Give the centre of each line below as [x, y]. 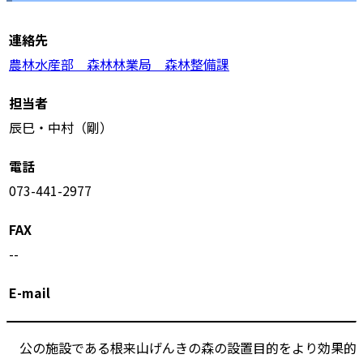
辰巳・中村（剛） [61, 127]
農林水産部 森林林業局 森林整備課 [119, 64]
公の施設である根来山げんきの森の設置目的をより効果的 [181, 347]
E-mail [30, 292]
